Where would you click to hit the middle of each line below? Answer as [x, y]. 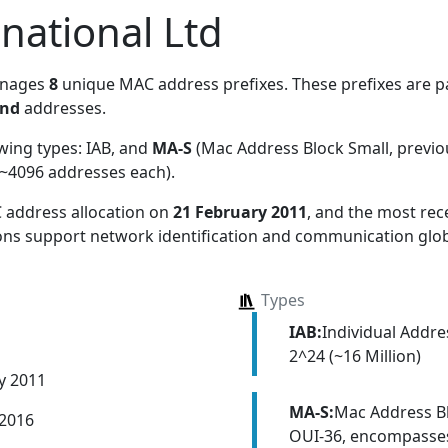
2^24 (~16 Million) [354, 355]
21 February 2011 [240, 211]
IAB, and [119, 147]
